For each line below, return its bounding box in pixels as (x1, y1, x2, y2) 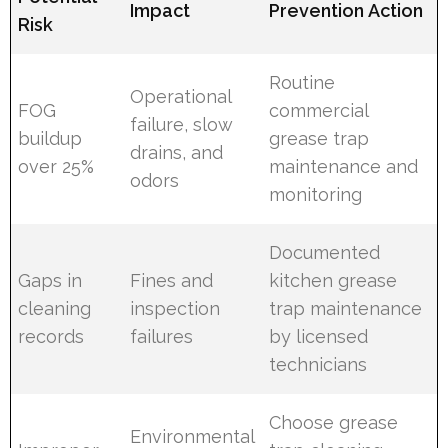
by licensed (269, 326, 369, 348)
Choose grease (269, 412, 399, 434)
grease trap (269, 128, 370, 150)
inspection (130, 298, 221, 320)
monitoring (269, 184, 363, 206)
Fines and (130, 270, 214, 292)
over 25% (18, 156, 95, 178)
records (18, 326, 85, 348)
